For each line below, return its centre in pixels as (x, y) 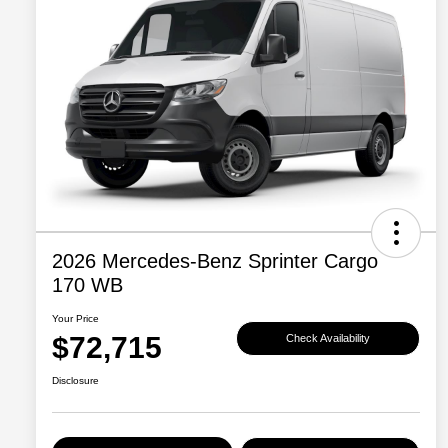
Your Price (75, 319)
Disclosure (75, 381)
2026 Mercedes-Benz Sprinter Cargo (215, 261)
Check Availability (328, 337)
